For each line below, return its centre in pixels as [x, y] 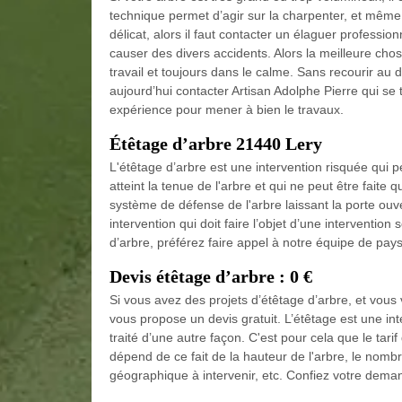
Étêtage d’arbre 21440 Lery [216, 143]
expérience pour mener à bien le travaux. [227, 109]
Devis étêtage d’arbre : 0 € [211, 276]
